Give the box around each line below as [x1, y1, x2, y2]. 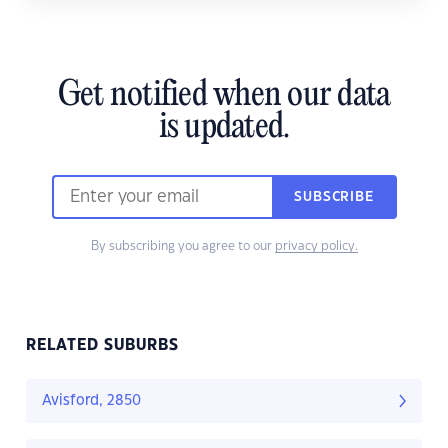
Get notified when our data [57, 77, 391, 116]
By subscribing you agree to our [90, 240, 275, 253]
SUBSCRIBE [294, 191, 374, 204]
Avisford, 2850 [42, 394, 141, 409]
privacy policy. [274, 240, 358, 253]
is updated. [158, 109, 290, 148]
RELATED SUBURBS [26, 338, 179, 354]
